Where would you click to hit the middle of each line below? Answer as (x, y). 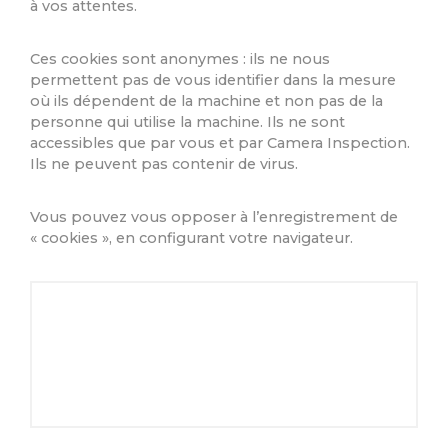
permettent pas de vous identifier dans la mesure (213, 80)
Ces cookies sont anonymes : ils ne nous (180, 59)
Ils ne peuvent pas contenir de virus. (166, 164)
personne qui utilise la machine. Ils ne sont (187, 122)
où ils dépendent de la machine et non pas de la (206, 101)
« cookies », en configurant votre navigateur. (191, 238)
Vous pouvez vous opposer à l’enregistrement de (214, 217)
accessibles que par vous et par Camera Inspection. (220, 143)
